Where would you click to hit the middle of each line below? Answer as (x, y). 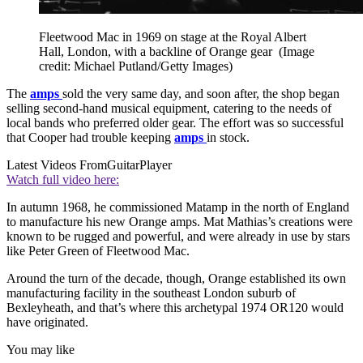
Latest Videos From (57, 165)
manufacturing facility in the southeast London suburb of (151, 293)
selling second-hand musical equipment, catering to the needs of (169, 109)
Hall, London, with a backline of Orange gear (159, 52)
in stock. (228, 138)
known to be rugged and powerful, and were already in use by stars (178, 237)
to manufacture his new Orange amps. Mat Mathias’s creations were (179, 222)
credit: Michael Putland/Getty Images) (136, 66)
